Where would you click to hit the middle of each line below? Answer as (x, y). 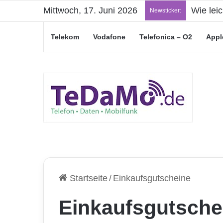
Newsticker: (166, 10)
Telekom (65, 37)
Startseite (87, 178)
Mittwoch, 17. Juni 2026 (90, 10)
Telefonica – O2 (166, 37)
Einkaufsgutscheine (152, 178)
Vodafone (109, 37)
